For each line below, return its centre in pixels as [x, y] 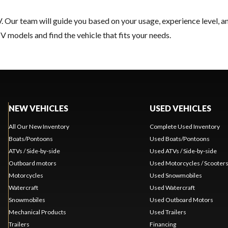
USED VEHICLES [180, 108]
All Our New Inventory [39, 126]
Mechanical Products [37, 212]
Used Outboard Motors [181, 199]
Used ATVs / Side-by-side [183, 151]
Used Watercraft [172, 187]
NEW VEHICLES [38, 108]
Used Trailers [168, 212]
